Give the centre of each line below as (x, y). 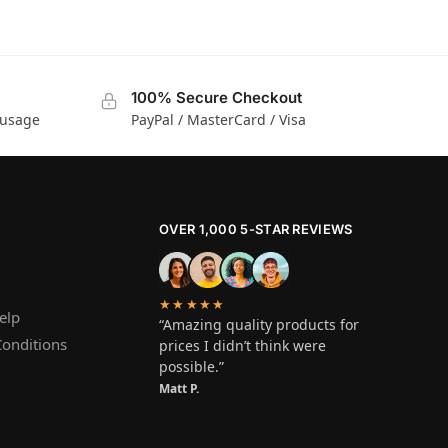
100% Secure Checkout (216, 97)
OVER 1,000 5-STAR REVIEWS (256, 229)
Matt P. (179, 389)
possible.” (191, 367)
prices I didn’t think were (242, 346)
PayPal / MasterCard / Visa (218, 119)
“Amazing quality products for (259, 325)
